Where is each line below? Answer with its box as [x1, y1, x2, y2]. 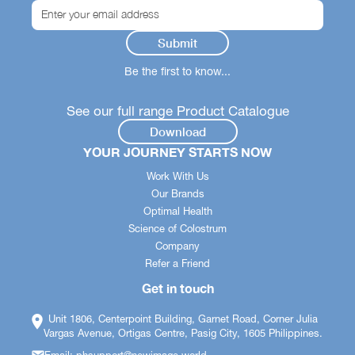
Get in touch [141, 280, 214, 296]
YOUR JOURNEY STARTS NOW [83, 143, 272, 159]
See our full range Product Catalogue [66, 102, 289, 119]
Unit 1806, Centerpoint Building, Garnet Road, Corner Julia [48, 312, 319, 325]
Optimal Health [143, 204, 212, 217]
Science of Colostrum [128, 222, 227, 235]
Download [149, 124, 206, 139]
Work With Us [146, 170, 209, 182]
